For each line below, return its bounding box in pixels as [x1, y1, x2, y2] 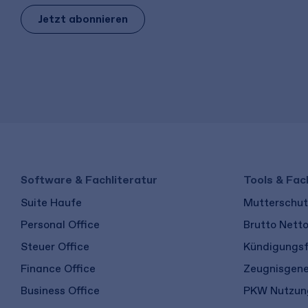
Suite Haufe [21, 195, 82, 209]
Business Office [21, 283, 100, 297]
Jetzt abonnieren [38, 12, 128, 25]
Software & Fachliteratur [21, 172, 157, 186]
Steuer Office [21, 239, 89, 253]
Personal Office [21, 217, 100, 231]
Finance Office [21, 261, 96, 275]
